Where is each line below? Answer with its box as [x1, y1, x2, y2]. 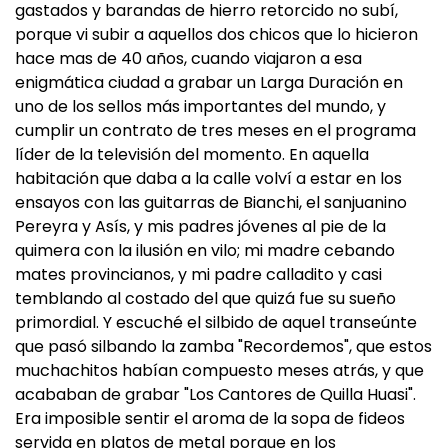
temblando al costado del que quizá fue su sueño [15, 287, 396, 310]
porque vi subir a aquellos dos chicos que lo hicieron [15, 23, 418, 46]
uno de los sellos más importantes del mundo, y [15, 95, 386, 118]
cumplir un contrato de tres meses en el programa [15, 119, 416, 142]
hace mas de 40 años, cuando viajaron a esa [15, 47, 362, 70]
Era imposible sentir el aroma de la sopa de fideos [15, 407, 405, 430]
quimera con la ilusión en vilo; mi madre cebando [15, 239, 395, 262]
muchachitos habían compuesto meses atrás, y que [15, 359, 424, 382]
